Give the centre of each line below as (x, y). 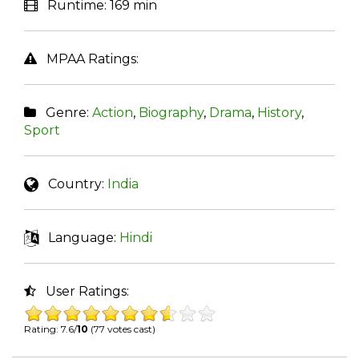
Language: (79, 238)
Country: (73, 184)
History (279, 113)
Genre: (64, 113)
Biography (171, 113)
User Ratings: (83, 292)
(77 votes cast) (122, 329)
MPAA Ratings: (88, 59)
